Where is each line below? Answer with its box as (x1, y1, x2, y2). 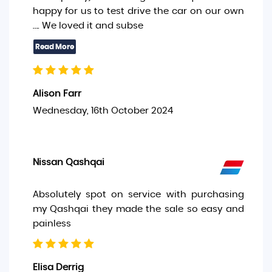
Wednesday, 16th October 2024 (32, 106, 173, 115)
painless (32, 219, 71, 228)
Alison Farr (32, 89, 81, 98)
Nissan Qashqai (32, 158, 104, 167)
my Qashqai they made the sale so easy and (32, 205, 244, 214)
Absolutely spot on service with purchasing (32, 190, 244, 199)
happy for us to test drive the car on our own (32, 7, 244, 16)
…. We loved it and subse (32, 21, 143, 30)
